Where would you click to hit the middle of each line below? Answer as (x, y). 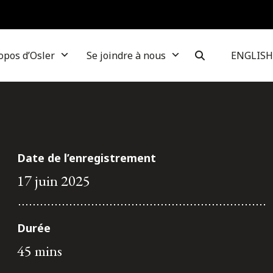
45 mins (40, 250)
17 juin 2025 (54, 180)
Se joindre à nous (126, 55)
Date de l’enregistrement (87, 158)
